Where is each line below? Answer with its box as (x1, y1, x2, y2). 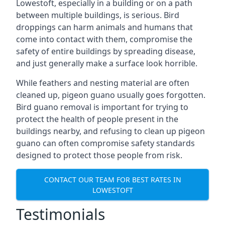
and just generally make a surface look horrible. (16, 58, 197, 69)
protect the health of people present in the (16, 114, 178, 125)
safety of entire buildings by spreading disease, (16, 46, 195, 57)
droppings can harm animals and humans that (16, 22, 193, 33)
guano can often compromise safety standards (16, 138, 195, 149)
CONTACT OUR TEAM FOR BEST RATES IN (44, 174, 181, 184)
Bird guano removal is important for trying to (16, 101, 188, 113)
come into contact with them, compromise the (16, 34, 192, 45)
